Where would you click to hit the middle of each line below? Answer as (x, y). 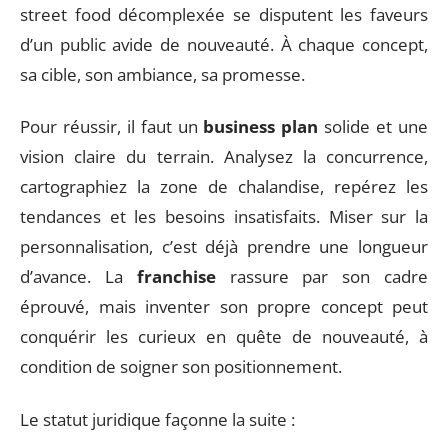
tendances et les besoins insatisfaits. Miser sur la (224, 216)
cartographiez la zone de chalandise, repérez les (224, 186)
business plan (261, 126)
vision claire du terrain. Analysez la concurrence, (224, 156)
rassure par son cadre (322, 276)
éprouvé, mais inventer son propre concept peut (224, 306)
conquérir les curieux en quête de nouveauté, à (224, 336)
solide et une (373, 126)
